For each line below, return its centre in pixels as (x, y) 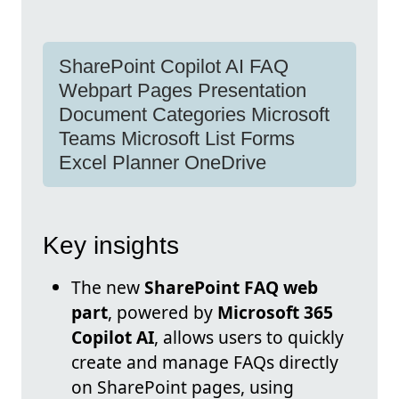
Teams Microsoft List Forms (177, 138)
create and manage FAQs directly (205, 362)
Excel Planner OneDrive (163, 163)
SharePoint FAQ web (231, 288)
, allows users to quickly (249, 338)
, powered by (163, 313)
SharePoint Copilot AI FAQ (174, 66)
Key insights (111, 246)
